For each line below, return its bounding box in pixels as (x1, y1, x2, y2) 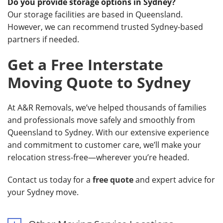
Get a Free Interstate (7, 54, 163, 75)
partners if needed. (7, 34, 79, 45)
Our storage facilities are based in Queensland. (7, 9, 183, 20)
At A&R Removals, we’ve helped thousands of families (7, 102, 207, 113)
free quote (93, 174, 133, 185)
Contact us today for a (7, 174, 93, 185)
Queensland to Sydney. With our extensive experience (7, 127, 209, 138)
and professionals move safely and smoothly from (7, 114, 195, 125)
